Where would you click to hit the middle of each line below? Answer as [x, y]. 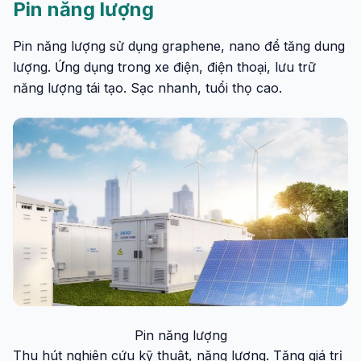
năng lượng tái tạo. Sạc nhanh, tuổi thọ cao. [149, 88]
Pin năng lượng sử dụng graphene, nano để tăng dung [179, 46]
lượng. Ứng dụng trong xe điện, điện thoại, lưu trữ [164, 67]
